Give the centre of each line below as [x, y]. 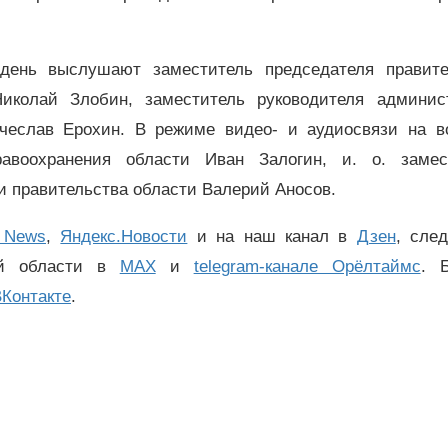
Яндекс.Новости [124, 237]
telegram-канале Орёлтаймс [307, 267]
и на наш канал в [272, 237]
